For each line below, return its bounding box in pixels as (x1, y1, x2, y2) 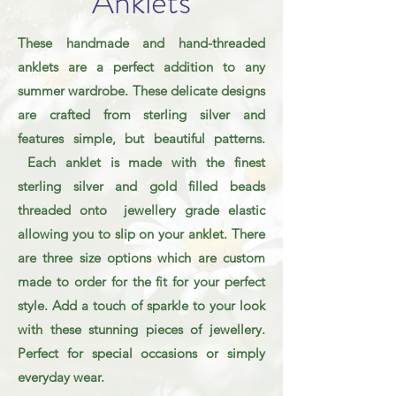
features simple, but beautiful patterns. (18, 130, 265, 148)
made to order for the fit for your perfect (18, 273, 265, 291)
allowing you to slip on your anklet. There (18, 225, 265, 243)
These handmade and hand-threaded (18, 34, 265, 52)
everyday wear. (18, 369, 104, 386)
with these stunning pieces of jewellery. (18, 321, 265, 339)
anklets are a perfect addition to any (18, 58, 265, 76)
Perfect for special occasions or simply (18, 345, 265, 362)
